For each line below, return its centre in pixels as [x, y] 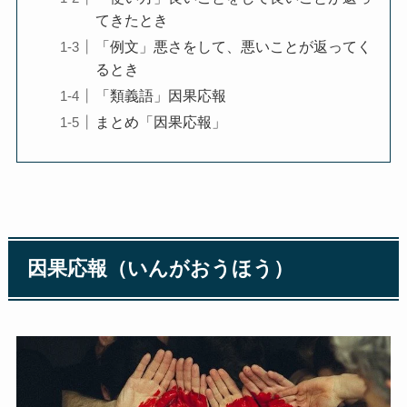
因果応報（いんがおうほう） [161, 269]
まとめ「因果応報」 [160, 121]
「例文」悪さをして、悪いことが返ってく [233, 46]
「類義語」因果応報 [160, 95]
